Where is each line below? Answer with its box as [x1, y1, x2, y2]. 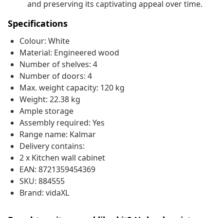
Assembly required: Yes [19, 117, 105, 128]
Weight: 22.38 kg [19, 94, 80, 105]
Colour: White [19, 36, 70, 47]
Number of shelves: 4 [19, 59, 97, 70]
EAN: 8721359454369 [19, 164, 95, 175]
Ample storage [19, 106, 73, 117]
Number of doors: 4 [19, 71, 92, 82]
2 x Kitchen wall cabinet [19, 152, 105, 163]
